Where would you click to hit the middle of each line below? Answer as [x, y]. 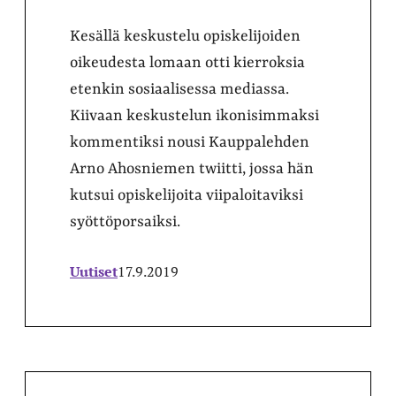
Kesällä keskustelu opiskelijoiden [185, 36]
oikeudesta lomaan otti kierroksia [187, 63]
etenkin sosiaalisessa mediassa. [179, 89]
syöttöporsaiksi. [125, 222]
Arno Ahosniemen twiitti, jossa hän [192, 169]
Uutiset [94, 271]
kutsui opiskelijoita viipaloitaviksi [187, 195]
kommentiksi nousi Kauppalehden [190, 142]
